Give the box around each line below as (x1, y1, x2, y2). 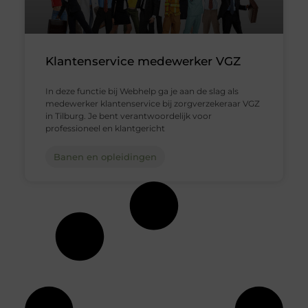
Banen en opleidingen (53, 151, 157, 162)
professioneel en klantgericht (45, 122, 165, 133)
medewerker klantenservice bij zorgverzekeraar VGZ (45, 98, 260, 109)
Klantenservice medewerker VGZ (45, 54, 241, 68)
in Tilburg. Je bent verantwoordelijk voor (45, 110, 212, 121)
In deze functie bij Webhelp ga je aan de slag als (45, 85, 239, 96)
